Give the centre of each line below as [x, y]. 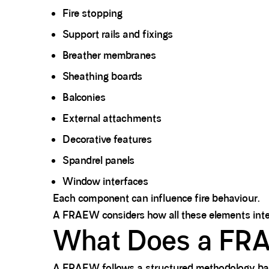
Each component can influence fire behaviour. [156, 198]
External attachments [112, 119]
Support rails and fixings [118, 35]
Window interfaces [105, 182]
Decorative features [107, 140]
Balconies [84, 98]
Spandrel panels [98, 161]
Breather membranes [109, 56]
